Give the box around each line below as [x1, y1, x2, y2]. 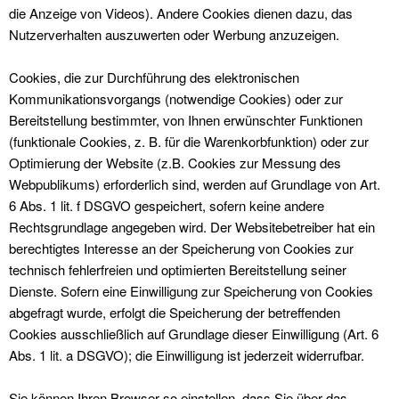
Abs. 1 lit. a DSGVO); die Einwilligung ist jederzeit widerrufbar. [9, 346, 364, 364]
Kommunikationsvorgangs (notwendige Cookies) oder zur [9, 89, 343, 108]
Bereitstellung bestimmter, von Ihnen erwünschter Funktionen [9, 110, 362, 129]
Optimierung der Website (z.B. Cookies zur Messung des [9, 153, 341, 172]
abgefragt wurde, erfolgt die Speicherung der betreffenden [9, 303, 340, 322]
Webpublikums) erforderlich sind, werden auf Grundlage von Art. [9, 175, 380, 193]
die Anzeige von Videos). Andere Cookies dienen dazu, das [9, 4, 353, 22]
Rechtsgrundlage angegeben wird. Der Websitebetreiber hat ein [9, 217, 375, 236]
